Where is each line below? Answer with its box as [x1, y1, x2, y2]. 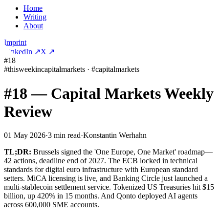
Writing [23, 13, 46, 22]
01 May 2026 [4, 131, 45, 140]
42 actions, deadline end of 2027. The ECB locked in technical [4, 156, 197, 165]
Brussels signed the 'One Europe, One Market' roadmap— [31, 148, 213, 156]
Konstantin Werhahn [83, 131, 147, 140]
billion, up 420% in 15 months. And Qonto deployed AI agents [4, 192, 197, 200]
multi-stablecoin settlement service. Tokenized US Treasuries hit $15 [4, 183, 214, 192]
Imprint [4, 38, 26, 47]
